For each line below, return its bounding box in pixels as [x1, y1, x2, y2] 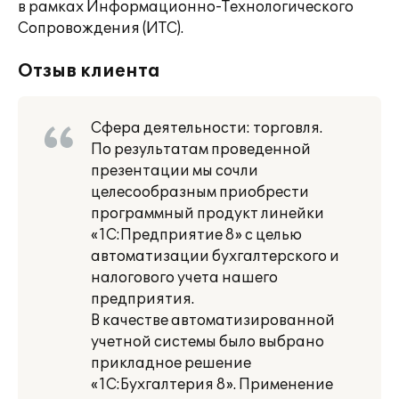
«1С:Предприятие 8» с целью [91, 226, 302, 244]
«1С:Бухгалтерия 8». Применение [91, 376, 333, 394]
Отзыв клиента [18, 61, 160, 82]
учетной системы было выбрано [91, 333, 324, 351]
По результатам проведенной [91, 141, 311, 159]
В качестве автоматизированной [91, 312, 335, 330]
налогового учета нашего [91, 269, 278, 287]
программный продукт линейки [91, 205, 324, 223]
